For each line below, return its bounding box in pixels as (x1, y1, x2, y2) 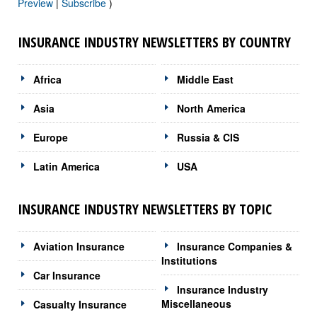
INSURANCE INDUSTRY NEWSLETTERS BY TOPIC (18, 199, 272, 219)
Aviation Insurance (33, 238, 125, 253)
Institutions (161, 253, 218, 267)
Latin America (33, 158, 100, 173)
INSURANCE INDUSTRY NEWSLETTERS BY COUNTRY (18, 32, 291, 52)
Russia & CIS (177, 129, 240, 144)
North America (177, 100, 246, 115)
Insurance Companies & (177, 238, 293, 253)
